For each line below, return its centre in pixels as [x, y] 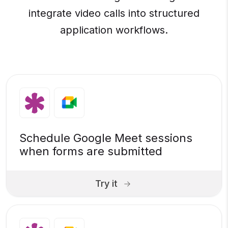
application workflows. [114, 30]
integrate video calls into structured [114, 13]
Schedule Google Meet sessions [106, 138]
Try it [106, 183]
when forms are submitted [91, 151]
